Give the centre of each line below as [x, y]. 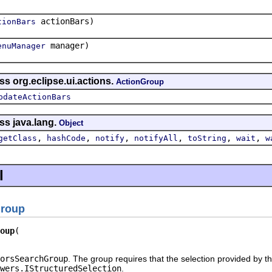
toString [207, 138]
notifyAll [156, 138]
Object [71, 123]
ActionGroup [140, 81]
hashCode [66, 138]
